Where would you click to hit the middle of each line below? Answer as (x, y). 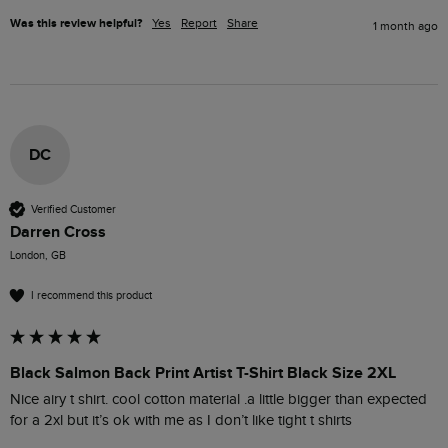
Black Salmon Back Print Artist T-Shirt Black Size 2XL (203, 373)
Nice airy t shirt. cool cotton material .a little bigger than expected (218, 400)
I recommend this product (91, 295)
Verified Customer (73, 209)
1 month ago (405, 26)
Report (199, 23)
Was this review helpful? (76, 24)
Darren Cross (58, 232)
